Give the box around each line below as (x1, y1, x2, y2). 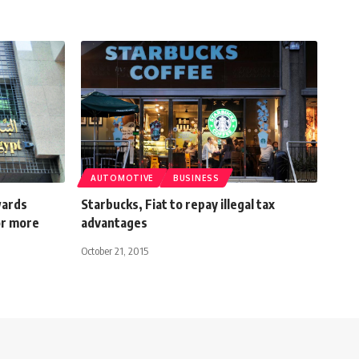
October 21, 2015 (81, 244, 148, 257)
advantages (81, 214, 147, 231)
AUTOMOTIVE (91, 172, 154, 183)
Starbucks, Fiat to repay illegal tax (81, 196, 275, 212)
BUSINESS (173, 172, 220, 183)
